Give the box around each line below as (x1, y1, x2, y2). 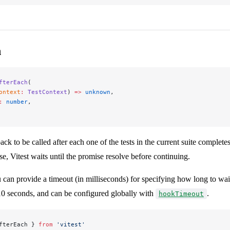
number (3, 98, 28, 106)
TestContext (24, 88, 67, 96)
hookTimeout (159, 190, 204, 198)
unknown (82, 88, 110, 96)
